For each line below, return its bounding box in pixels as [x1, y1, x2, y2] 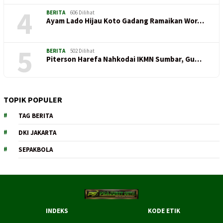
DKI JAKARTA [18, 128, 56, 137]
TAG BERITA [18, 111, 53, 120]
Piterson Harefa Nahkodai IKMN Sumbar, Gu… [46, 54, 202, 64]
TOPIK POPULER [3, 95, 62, 105]
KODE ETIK [148, 207, 181, 216]
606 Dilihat [70, 9, 95, 16]
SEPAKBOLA [18, 145, 53, 154]
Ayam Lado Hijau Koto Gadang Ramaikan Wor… [46, 16, 204, 26]
